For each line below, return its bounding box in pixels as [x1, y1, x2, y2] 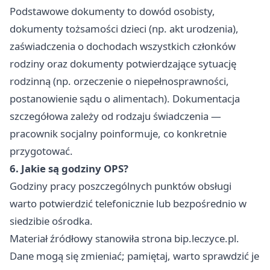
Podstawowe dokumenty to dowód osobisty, [10, 4, 215, 19]
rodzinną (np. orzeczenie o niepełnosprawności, [10, 74, 229, 89]
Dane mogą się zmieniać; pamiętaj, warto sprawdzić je [10, 249, 259, 263]
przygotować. [10, 144, 73, 159]
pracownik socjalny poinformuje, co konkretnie [10, 127, 227, 141]
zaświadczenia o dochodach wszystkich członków [10, 39, 236, 54]
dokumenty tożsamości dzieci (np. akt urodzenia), [10, 22, 239, 36]
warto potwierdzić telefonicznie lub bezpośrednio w [10, 196, 246, 211]
